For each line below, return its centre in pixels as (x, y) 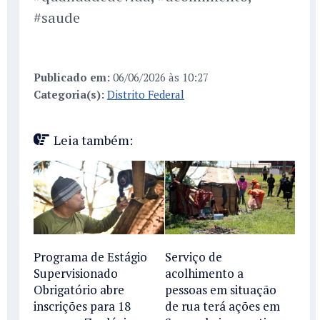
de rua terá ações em (222, 306)
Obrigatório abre (79, 290)
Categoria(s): (69, 95)
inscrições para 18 (82, 306)
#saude (57, 18)
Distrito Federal (146, 95)
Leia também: (93, 140)
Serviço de (193, 257)
